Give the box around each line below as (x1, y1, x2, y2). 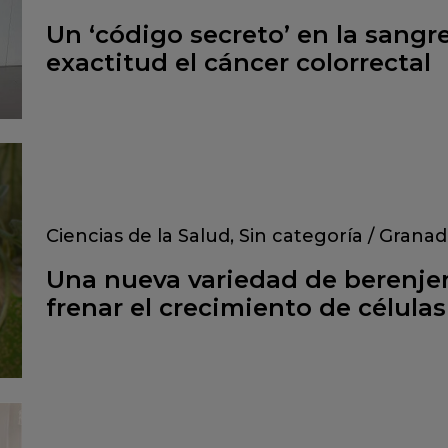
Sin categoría (239, 225, 363, 248)
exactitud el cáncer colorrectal (46, 48, 431, 78)
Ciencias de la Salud (46, 225, 230, 248)
